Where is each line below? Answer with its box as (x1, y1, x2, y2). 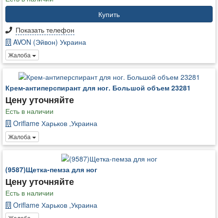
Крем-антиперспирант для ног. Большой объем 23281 (5, 83, 191, 93)
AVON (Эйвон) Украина (11, 36, 86, 47)
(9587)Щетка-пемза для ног (5, 164, 97, 175)
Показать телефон (16, 24, 74, 35)
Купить (98, 9, 120, 19)
